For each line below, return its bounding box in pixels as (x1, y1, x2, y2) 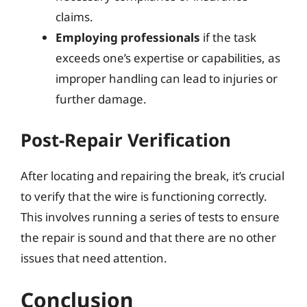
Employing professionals (56, 29, 200, 45)
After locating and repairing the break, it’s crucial (21, 167, 284, 184)
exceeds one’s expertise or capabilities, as (56, 50, 280, 66)
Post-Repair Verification (21, 127, 231, 152)
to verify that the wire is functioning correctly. (21, 188, 267, 204)
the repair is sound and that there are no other (21, 229, 276, 245)
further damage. (56, 91, 147, 107)
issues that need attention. (21, 249, 167, 266)
